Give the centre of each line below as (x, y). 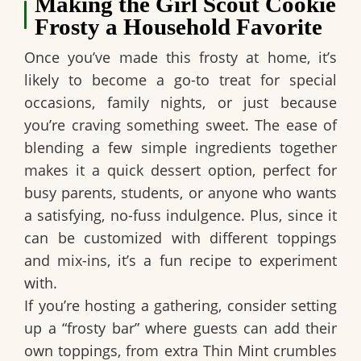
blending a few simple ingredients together (180, 147)
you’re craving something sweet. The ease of (180, 124)
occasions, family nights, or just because (180, 102)
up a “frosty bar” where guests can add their (180, 328)
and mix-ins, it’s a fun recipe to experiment (180, 260)
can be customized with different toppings (180, 237)
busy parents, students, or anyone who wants (180, 192)
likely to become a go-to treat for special (180, 79)
